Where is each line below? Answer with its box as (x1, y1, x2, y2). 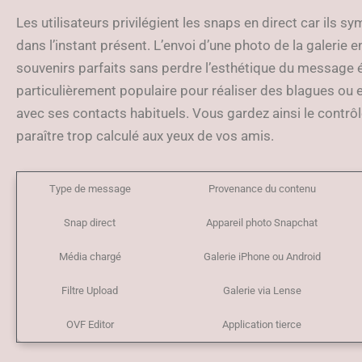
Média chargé (58, 250, 121, 263)
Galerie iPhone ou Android (203, 250, 321, 263)
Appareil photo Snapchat (206, 216, 318, 229)
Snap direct (64, 216, 116, 229)
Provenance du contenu (208, 182, 316, 195)
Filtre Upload (61, 284, 119, 297)
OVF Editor (65, 318, 114, 330)
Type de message (48, 182, 131, 195)
